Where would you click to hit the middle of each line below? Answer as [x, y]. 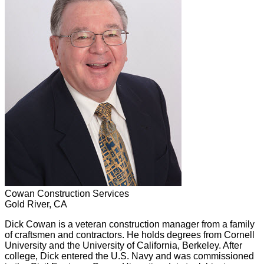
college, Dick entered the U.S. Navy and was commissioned [129, 256]
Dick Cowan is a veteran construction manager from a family [130, 224]
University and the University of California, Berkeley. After [123, 245]
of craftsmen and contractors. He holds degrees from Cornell [130, 235]
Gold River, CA [36, 204]
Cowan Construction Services [67, 193]
